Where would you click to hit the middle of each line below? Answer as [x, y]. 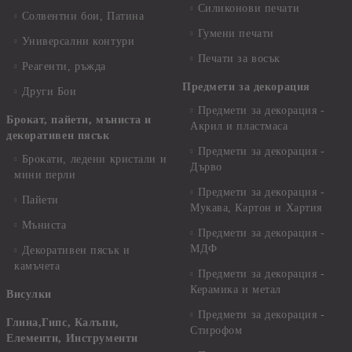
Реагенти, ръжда [64, 66]
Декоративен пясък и [76, 250]
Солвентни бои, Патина [83, 16]
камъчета [37, 266]
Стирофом [216, 330]
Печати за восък [239, 59]
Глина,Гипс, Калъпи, [63, 323]
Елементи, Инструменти [72, 338]
